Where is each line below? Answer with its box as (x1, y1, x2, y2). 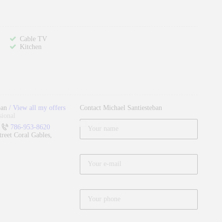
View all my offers (13, 104, 66, 111)
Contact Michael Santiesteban (80, 104, 162, 111)
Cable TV (20, 35, 47, 43)
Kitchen (20, 43, 42, 51)
